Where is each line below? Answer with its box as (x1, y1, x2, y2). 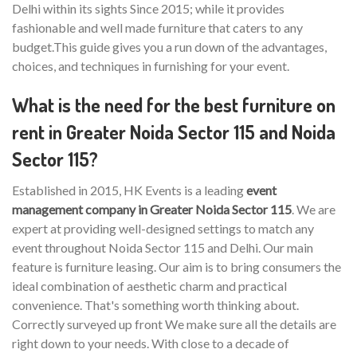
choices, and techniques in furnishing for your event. (12, 58, 289, 73)
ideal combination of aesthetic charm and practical (12, 278, 287, 293)
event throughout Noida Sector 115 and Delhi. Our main (12, 240, 313, 255)
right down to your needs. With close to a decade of (12, 335, 289, 351)
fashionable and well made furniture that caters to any (12, 20, 303, 35)
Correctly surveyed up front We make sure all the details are (12, 316, 336, 331)
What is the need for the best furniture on (12, 92, 335, 117)
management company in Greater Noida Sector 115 (12, 202, 292, 217)
